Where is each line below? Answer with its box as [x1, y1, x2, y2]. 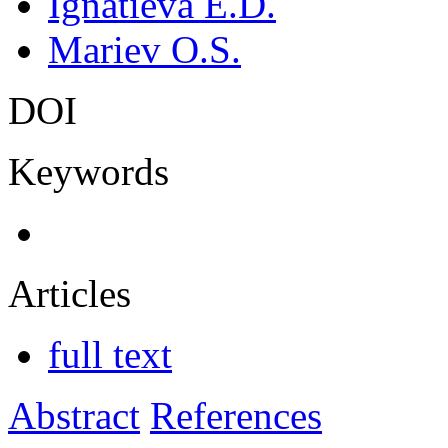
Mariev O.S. [48, 27, 241, 71]
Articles [8, 271, 131, 315]
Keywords [8, 149, 169, 193]
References [150, 393, 322, 437]
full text [48, 332, 172, 376]
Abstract [8, 393, 140, 437]
